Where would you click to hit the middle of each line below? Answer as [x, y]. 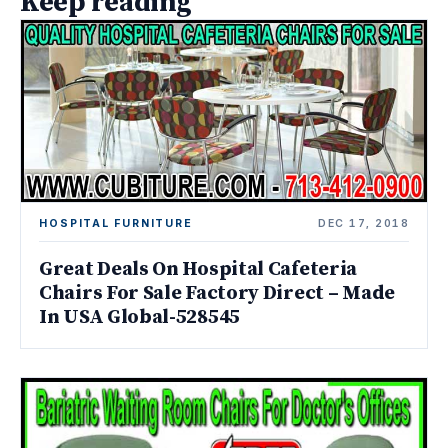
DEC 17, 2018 [363, 223]
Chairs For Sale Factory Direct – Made [217, 293]
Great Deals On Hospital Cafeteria [198, 269]
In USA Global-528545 [139, 317]
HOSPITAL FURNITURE [116, 223]
